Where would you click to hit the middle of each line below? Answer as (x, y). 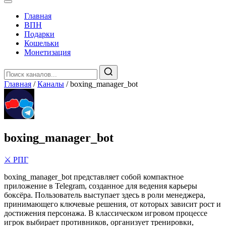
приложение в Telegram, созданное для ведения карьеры (101, 186)
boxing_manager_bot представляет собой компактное (94, 177)
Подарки (39, 34)
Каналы (51, 84)
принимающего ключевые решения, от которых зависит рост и (112, 204)
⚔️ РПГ (16, 159)
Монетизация (47, 52)
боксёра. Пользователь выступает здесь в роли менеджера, (105, 195)
